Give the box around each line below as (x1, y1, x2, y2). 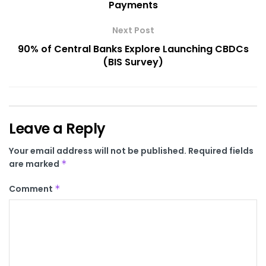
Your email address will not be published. (9, 144, 186, 157)
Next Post (112, 24, 154, 36)
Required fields (188, 144, 254, 157)
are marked (9, 157, 61, 170)
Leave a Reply (9, 118, 106, 138)
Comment (9, 182, 55, 195)
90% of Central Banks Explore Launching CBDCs (17, 42, 249, 56)
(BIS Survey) (103, 55, 163, 69)
